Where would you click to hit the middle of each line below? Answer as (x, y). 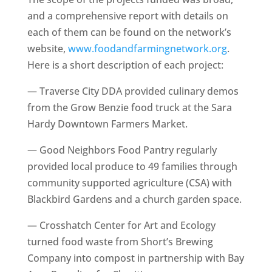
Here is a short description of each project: (125, 65)
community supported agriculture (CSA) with (129, 183)
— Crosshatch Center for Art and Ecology (121, 225)
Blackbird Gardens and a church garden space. (134, 199)
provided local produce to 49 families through (132, 166)
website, (47, 49)
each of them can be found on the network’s (129, 32)
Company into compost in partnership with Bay (135, 258)
